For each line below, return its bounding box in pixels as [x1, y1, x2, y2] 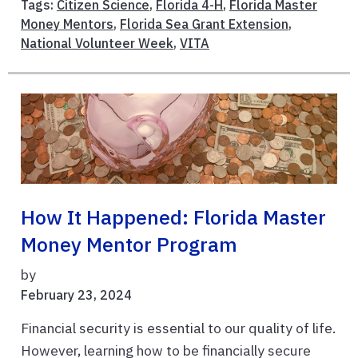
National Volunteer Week [21, 35, 173, 52]
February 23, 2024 [21, 286, 132, 303]
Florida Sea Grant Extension [120, 16, 288, 33]
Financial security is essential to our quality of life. [21, 318, 336, 337]
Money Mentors [21, 16, 113, 33]
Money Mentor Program [21, 231, 237, 257]
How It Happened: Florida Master [21, 204, 326, 230]
